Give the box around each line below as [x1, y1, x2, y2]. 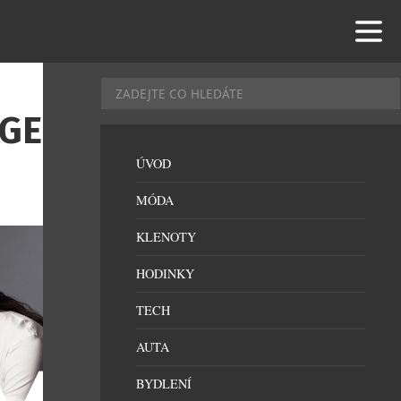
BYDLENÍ [136, 375, 192, 392]
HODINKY [136, 265, 194, 282]
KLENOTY [136, 228, 196, 245]
